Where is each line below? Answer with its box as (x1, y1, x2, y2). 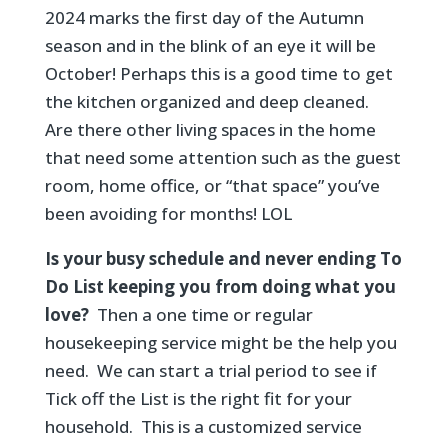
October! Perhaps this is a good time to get (44, 61, 393, 85)
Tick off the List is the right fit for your (44, 386, 352, 410)
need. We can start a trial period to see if (44, 358, 377, 382)
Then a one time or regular (96, 302, 313, 326)
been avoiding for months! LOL (44, 201, 292, 225)
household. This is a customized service (44, 414, 362, 438)
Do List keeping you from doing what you (44, 274, 396, 298)
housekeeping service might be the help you (44, 330, 397, 354)
